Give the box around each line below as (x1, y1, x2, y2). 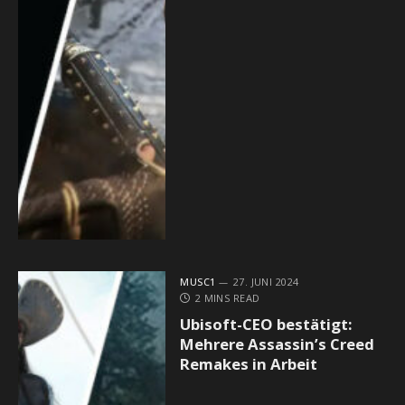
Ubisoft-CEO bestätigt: (180, 314, 353, 335)
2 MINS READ (194, 291, 260, 306)
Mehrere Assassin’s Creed (180, 334, 375, 355)
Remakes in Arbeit (180, 353, 318, 375)
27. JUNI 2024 (232, 275, 299, 289)
